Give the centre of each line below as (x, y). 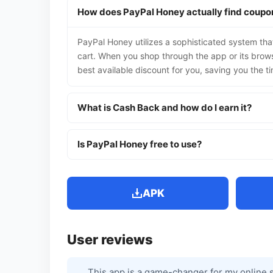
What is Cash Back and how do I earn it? (165, 108)
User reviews (110, 239)
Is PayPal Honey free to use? (140, 144)
